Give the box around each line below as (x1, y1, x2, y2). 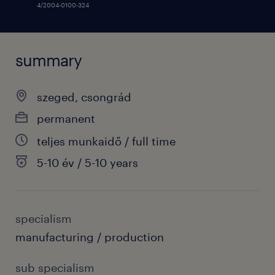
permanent (37, 112, 95, 125)
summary (15, 50, 82, 69)
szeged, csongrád (37, 90, 131, 104)
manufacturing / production (15, 230, 164, 244)
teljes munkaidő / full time (37, 134, 176, 148)
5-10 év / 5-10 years (37, 156, 138, 169)
